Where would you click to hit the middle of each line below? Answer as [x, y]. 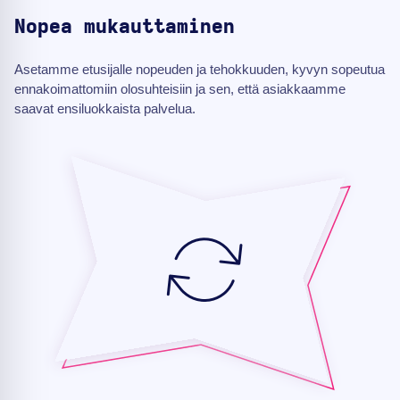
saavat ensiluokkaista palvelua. [105, 109]
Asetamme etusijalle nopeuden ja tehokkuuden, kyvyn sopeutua [200, 70]
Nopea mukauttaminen [125, 27]
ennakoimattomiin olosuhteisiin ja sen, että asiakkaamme [180, 89]
